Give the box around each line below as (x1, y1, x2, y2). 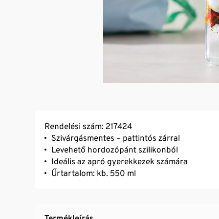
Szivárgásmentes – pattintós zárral (51, 132, 180, 143)
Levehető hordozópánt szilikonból (51, 144, 178, 154)
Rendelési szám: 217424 (44, 121, 132, 131)
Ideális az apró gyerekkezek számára (51, 156, 188, 166)
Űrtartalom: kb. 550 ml (51, 168, 136, 178)
